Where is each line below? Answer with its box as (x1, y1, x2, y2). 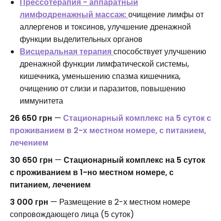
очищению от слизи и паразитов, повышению (20, 83, 185, 95)
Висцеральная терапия (20, 46, 113, 58)
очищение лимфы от (128, 9, 204, 21)
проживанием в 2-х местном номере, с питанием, (10, 125, 206, 137)
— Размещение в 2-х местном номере (48, 196, 190, 208)
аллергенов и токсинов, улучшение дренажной (20, 21, 191, 33)
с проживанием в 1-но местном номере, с (10, 167, 174, 179)
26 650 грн (10, 112, 52, 124)
